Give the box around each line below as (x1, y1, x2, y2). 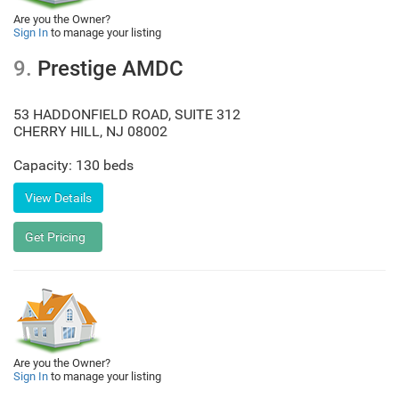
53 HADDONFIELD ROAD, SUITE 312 (13, 106, 240, 123)
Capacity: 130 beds (13, 157, 134, 174)
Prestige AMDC (32, 56, 183, 81)
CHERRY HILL (13, 123, 100, 140)
